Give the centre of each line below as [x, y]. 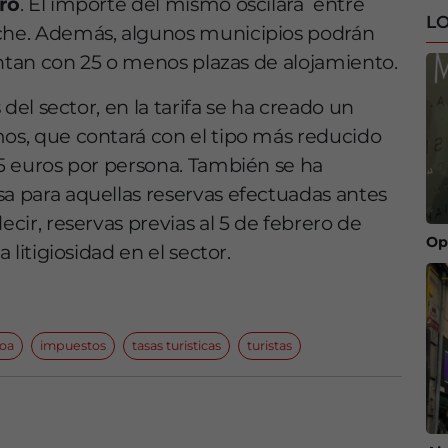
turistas [269, 346]
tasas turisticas [176, 346]
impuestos [73, 346]
